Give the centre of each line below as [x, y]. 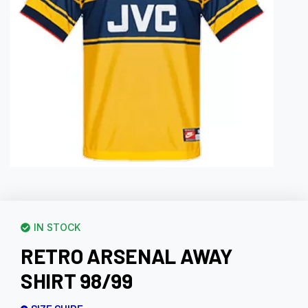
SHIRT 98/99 [77, 281]
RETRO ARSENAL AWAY [126, 256]
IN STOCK [57, 228]
